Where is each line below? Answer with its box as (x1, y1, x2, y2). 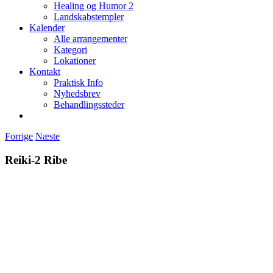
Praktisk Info (54, 77, 103, 88)
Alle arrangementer (54, 34, 127, 44)
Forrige (5, 131, 33, 141)
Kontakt (29, 66, 60, 77)
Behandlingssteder (54, 99, 124, 110)
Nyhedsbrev (54, 88, 101, 99)
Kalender (29, 23, 65, 33)
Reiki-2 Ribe (5, 153, 67, 166)
